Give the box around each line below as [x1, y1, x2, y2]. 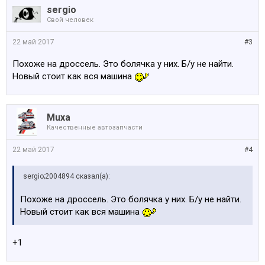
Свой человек [47, 16, 93, 24]
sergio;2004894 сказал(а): [23, 172, 110, 180]
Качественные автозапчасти [47, 124, 143, 131]
